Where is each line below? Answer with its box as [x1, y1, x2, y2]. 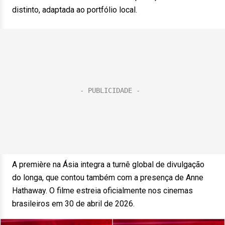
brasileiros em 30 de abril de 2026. [12, 199, 135, 208]
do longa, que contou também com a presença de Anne [12, 173, 203, 182]
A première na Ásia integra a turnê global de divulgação [12, 160, 204, 169]
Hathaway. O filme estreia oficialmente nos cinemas [12, 186, 193, 195]
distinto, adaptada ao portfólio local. [12, 5, 137, 15]
